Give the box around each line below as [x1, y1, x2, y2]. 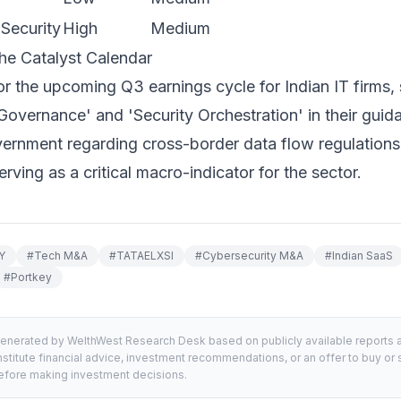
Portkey [11, 270, 52, 284]
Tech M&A [34, 249, 88, 262]
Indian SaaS [332, 249, 393, 262]
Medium [150, 19, 210, 38]
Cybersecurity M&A [202, 249, 303, 262]
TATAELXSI [116, 249, 174, 262]
